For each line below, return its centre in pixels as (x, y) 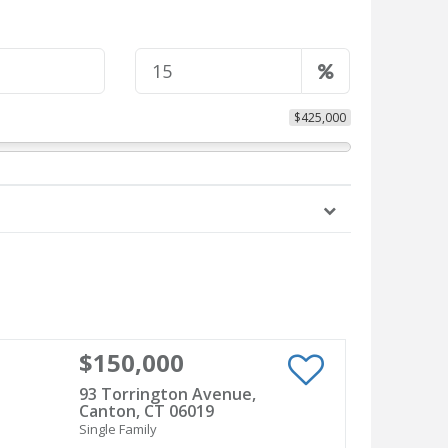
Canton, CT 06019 (146, 411)
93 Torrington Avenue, (167, 394)
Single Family (117, 429)
